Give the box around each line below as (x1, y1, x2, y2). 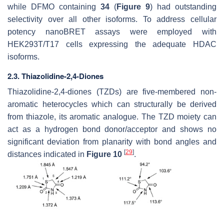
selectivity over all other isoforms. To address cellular (7, 15, 216, 24)
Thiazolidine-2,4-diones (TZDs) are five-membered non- (7, 87, 216, 96)
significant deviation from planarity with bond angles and (7, 137, 216, 146)
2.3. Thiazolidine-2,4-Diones (7, 70, 103, 82)
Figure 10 (86, 150, 122, 159)
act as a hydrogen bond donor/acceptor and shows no (7, 125, 216, 134)
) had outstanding (150, 2, 216, 11)
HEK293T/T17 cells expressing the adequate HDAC (7, 40, 216, 49)
